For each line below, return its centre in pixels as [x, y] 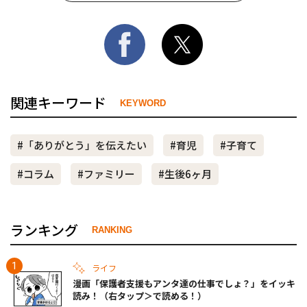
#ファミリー [106, 174]
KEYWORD [143, 103]
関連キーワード [58, 103]
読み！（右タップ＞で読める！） [139, 295]
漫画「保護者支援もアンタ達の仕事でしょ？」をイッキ [184, 283]
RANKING [112, 230]
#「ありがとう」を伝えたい [82, 145]
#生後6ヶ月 [185, 174]
